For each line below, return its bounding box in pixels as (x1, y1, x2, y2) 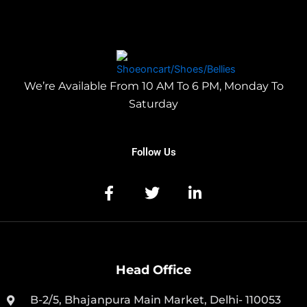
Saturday (129, 97, 178, 111)
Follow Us (131, 146, 176, 159)
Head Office (116, 262, 191, 278)
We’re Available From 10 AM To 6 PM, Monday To (23, 79, 284, 93)
